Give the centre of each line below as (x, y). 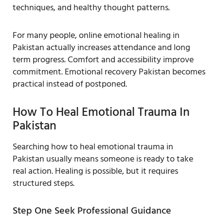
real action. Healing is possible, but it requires (95, 171)
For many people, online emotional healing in (96, 35)
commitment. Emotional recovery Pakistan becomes (109, 72)
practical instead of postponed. (70, 84)
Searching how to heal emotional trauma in (93, 146)
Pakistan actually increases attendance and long (101, 47)
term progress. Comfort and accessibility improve (103, 59)
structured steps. (44, 183)
